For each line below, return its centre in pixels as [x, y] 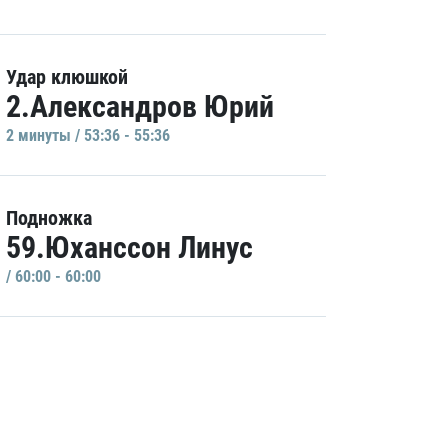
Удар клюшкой [67, 77]
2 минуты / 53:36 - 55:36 [88, 135]
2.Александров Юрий [140, 106]
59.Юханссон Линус [129, 247]
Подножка [49, 218]
